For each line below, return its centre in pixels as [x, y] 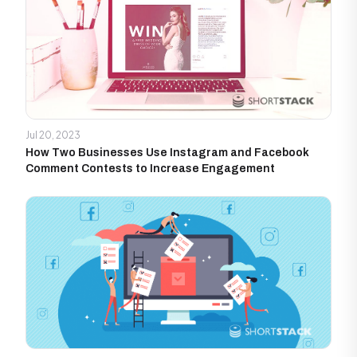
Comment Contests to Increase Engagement [150, 169]
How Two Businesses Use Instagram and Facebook [167, 153]
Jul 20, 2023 [53, 135]
